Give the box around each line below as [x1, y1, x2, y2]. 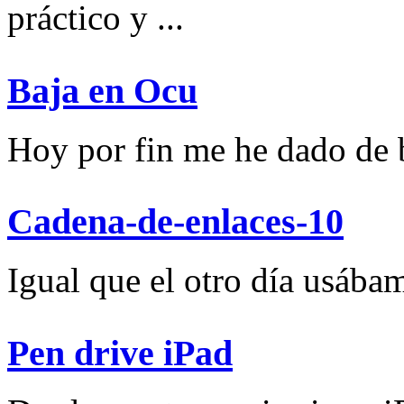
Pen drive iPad [7, 332, 233, 373]
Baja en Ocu [7, 69, 197, 111]
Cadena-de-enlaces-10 [7, 201, 344, 243]
